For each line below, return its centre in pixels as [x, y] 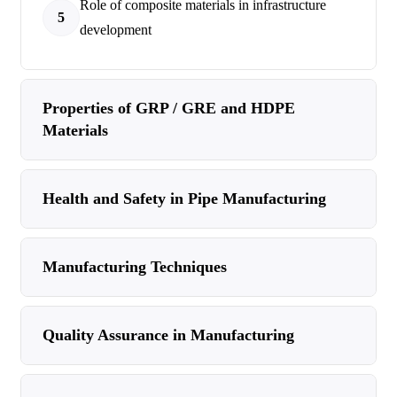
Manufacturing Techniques [135, 267]
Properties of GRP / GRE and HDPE [169, 108]
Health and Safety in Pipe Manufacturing [184, 198]
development [116, 30]
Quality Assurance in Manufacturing [168, 335]
